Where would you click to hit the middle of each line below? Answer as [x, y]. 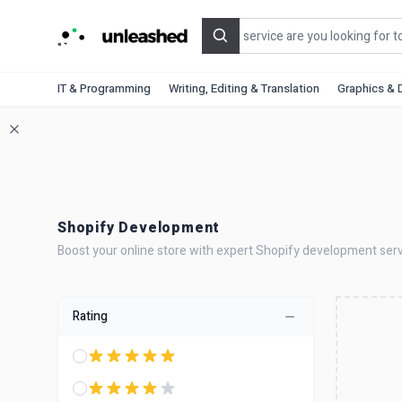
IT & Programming [104, 88]
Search [241, 45]
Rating [90, 316]
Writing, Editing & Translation [244, 88]
